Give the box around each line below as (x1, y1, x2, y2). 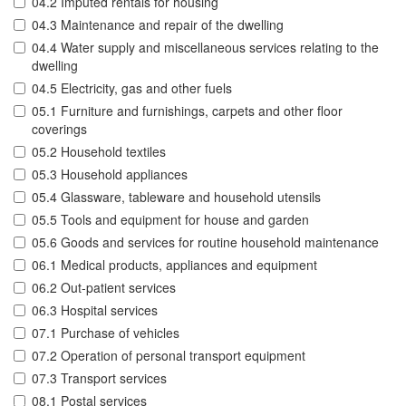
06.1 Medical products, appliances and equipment (32, 256, 317, 275)
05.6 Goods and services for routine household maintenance (32, 233, 379, 252)
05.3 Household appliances (32, 165, 188, 184)
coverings (32, 120, 87, 139)
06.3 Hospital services (32, 301, 158, 320)
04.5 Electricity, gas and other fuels (32, 79, 232, 98)
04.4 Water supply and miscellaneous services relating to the (32, 38, 379, 57)
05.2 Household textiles (32, 142, 166, 161)
